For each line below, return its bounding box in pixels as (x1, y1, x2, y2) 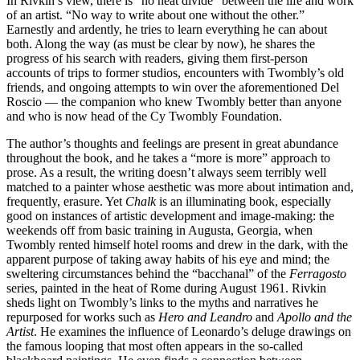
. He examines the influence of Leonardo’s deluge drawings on (34, 325, 351, 339)
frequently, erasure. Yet (6, 194, 125, 209)
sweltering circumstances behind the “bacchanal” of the (6, 267, 289, 281)
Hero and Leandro (158, 310, 252, 325)
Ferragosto (289, 267, 346, 281)
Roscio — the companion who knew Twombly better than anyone (6, 95, 342, 109)
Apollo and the (277, 310, 352, 325)
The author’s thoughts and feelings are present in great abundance (6, 137, 338, 151)
